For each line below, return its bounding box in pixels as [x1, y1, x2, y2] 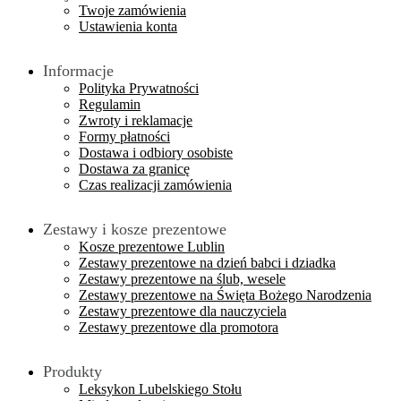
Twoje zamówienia [79, 2, 186, 18]
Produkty [43, 362, 102, 380]
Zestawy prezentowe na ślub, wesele [79, 270, 286, 286]
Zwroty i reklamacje [79, 112, 192, 128]
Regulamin [79, 96, 141, 112]
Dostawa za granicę [79, 160, 190, 176]
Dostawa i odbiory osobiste [79, 144, 233, 160]
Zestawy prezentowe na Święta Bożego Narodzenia [79, 286, 371, 303]
